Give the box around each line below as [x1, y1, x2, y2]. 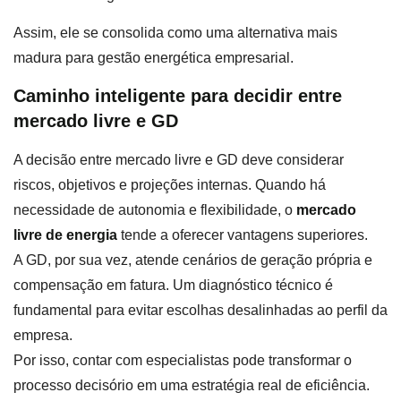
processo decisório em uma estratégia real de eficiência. [13, 378, 370, 394]
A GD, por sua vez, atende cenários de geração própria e [13, 252, 372, 269]
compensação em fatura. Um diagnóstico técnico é [13, 277, 333, 294]
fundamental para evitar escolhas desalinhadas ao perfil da [13, 303, 388, 319]
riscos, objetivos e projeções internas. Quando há [13, 177, 326, 193]
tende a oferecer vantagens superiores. [117, 227, 368, 243]
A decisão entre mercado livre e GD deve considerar [13, 152, 344, 168]
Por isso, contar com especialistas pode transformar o [13, 353, 352, 369]
